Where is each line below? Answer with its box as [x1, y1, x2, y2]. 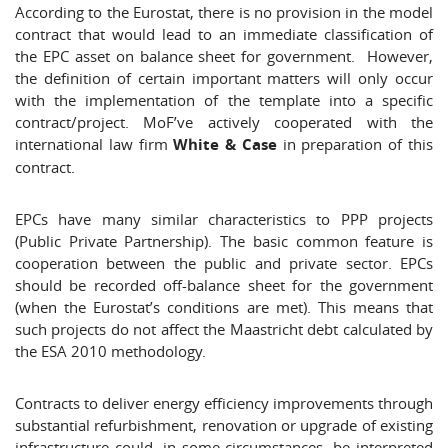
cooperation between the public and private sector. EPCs [15, 253, 433, 273]
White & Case [173, 134, 283, 155]
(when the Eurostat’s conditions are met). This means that [15, 297, 433, 317]
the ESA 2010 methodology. [15, 341, 206, 361]
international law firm [15, 134, 174, 154]
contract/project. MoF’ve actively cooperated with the [15, 112, 433, 132]
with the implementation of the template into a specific [15, 90, 433, 110]
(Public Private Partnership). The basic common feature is [15, 231, 433, 251]
